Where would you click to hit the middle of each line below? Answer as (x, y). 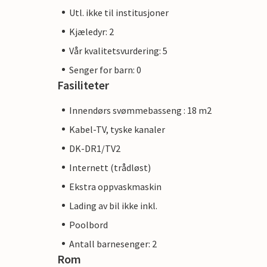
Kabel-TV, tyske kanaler (117, 129)
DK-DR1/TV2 (95, 148)
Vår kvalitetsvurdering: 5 (118, 50)
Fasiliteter (83, 85)
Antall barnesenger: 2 (113, 243)
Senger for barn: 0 (105, 69)
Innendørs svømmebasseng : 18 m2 (140, 110)
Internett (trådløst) (110, 167)
